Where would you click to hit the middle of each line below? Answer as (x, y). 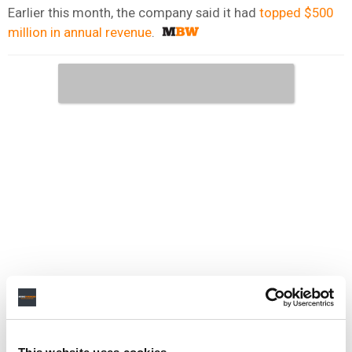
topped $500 (296, 12)
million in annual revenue (80, 32)
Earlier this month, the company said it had (134, 12)
